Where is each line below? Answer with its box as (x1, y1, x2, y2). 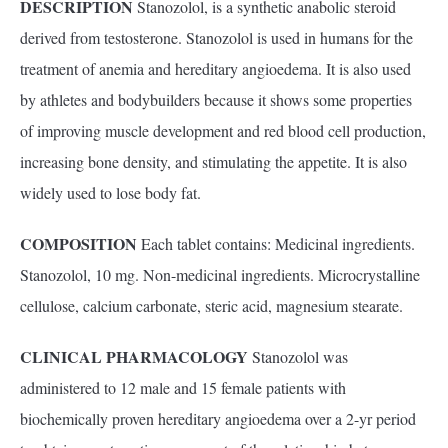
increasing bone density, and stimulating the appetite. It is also (20, 151, 407, 172)
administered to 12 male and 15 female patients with (20, 377, 346, 398)
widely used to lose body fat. (20, 182, 201, 203)
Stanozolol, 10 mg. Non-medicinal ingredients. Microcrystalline (20, 264, 420, 285)
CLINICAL (20, 345, 106, 368)
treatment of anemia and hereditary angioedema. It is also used (20, 58, 411, 79)
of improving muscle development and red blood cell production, (20, 120, 426, 141)
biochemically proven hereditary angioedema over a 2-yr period (20, 408, 416, 429)
